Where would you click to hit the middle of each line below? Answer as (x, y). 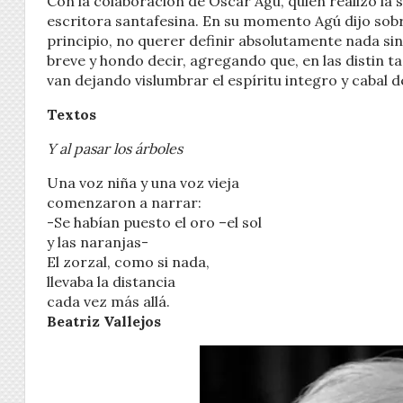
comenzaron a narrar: (124, 202)
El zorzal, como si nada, (128, 261)
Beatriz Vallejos (104, 321)
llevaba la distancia (111, 281)
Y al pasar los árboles (115, 148)
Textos (72, 114)
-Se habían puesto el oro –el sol (154, 222)
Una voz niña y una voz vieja (143, 182)
